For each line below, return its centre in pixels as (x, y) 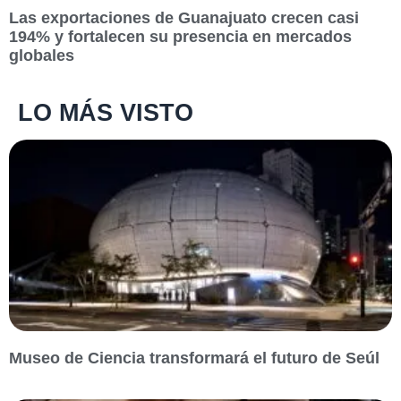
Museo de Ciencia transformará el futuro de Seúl (194, 358)
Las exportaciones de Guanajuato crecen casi (184, 17)
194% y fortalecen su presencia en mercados (180, 36)
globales (42, 55)
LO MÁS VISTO (106, 112)
